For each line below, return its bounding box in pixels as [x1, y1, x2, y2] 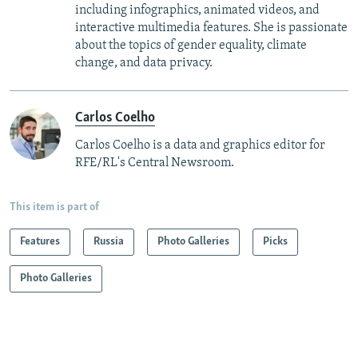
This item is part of [10, 201, 99, 214]
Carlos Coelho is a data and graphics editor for [75, 139, 325, 153]
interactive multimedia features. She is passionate [75, 22, 348, 35]
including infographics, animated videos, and [75, 4, 320, 18]
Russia [93, 236, 124, 249]
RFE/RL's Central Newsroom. [75, 157, 234, 170]
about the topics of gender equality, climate [75, 39, 307, 53]
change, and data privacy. [75, 57, 213, 70]
